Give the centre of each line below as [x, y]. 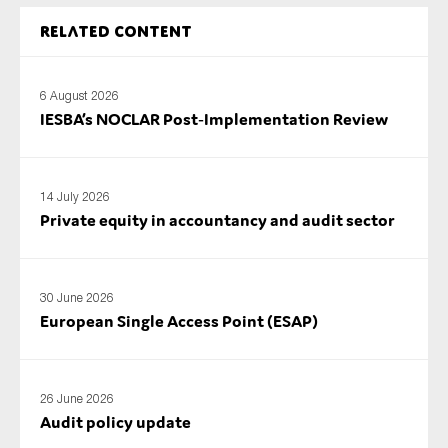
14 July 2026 [75, 196]
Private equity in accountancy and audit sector [217, 219]
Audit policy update [115, 421]
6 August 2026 [79, 95]
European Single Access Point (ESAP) [179, 320]
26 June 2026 [77, 398]
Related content [116, 31]
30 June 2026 [77, 297]
